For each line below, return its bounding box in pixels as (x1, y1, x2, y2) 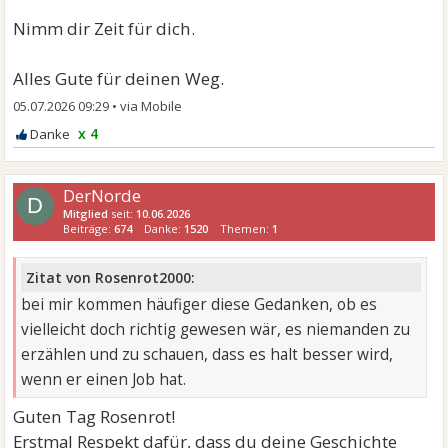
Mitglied (63, 205, 109, 221)
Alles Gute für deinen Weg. (13, 66, 225, 90)
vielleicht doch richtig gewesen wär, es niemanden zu (21, 319, 411, 341)
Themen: (220, 220, 273, 236)
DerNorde (63, 183, 142, 207)
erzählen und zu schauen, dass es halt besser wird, (21, 344, 394, 366)
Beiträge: (63, 220, 115, 236)
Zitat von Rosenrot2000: (26, 268, 196, 288)
